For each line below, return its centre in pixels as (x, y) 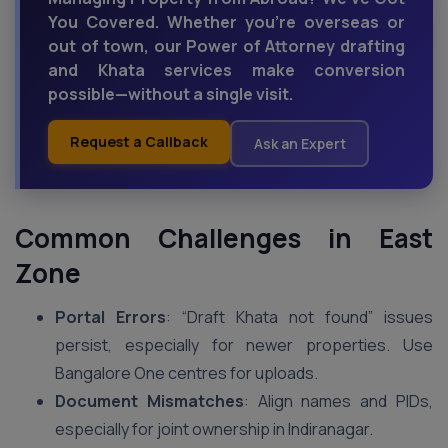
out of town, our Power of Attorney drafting (226, 46)
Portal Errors (110, 317)
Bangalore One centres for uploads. (186, 373)
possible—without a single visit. (170, 94)
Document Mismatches (149, 401)
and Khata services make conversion (226, 70)
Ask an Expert (299, 143)
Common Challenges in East (224, 238)
